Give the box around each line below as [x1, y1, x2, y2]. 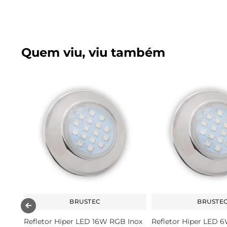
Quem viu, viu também [21, 45, 165, 60]
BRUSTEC [69, 197, 101, 205]
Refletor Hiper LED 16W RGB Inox [24, 216, 142, 226]
